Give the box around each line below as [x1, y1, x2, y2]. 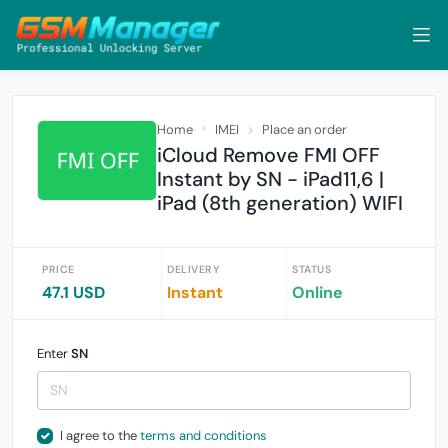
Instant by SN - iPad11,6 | [157, 166, 384, 192]
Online [292, 282, 343, 303]
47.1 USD [42, 282, 105, 303]
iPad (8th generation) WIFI [157, 190, 403, 216]
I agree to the [59, 427, 140, 444]
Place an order [262, 121, 347, 138]
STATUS [292, 263, 331, 276]
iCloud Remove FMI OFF [157, 142, 380, 168]
